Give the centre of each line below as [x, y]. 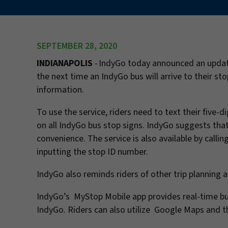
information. [60, 90]
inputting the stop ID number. [92, 152]
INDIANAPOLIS [65, 63]
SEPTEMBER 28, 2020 [77, 46]
